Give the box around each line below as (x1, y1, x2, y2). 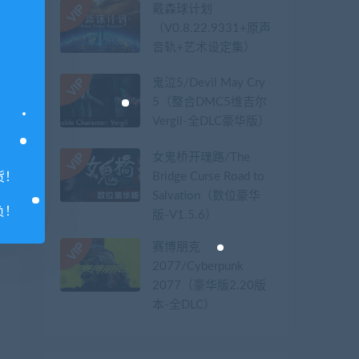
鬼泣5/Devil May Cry (152, 77, 265, 90)
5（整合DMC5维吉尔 (152, 96, 267, 109)
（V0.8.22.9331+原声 (152, 22, 271, 34)
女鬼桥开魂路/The (152, 151, 250, 164)
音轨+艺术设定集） (152, 41, 256, 54)
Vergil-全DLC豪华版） (152, 115, 270, 128)
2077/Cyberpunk (152, 260, 244, 273)
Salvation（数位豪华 (152, 190, 260, 203)
